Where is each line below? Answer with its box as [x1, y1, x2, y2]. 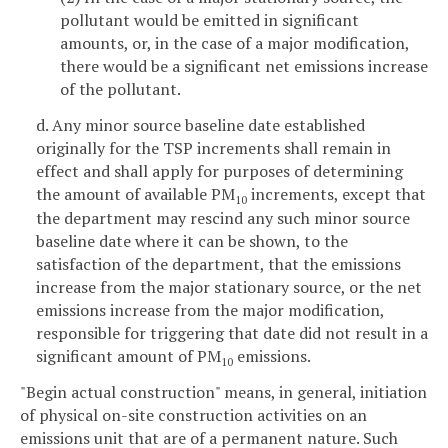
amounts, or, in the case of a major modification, [60, 31, 409, 54]
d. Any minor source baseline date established [36, 113, 365, 136]
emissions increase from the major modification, [36, 298, 384, 321]
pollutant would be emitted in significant [60, 8, 359, 31]
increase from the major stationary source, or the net [36, 275, 422, 298]
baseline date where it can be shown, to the [36, 229, 348, 252]
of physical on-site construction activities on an [20, 404, 367, 427]
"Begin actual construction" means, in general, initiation [20, 381, 427, 404]
